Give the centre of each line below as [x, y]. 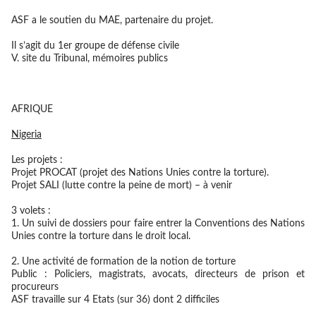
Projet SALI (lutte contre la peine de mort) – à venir [122, 186]
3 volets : [31, 211]
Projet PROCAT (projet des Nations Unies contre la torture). [140, 173]
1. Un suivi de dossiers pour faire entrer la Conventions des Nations [158, 224]
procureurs [35, 287]
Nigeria [26, 135]
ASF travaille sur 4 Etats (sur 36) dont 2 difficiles [115, 300]
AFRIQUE [32, 109]
